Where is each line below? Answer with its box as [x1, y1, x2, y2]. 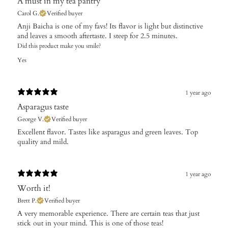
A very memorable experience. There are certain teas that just [17, 208, 199, 218]
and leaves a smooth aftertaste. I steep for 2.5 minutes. [17, 31, 178, 41]
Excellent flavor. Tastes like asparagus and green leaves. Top [17, 127, 198, 137]
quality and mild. [17, 136, 69, 147]
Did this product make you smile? [17, 41, 101, 50]
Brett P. [17, 196, 37, 205]
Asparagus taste [17, 101, 69, 112]
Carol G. [17, 9, 39, 17]
